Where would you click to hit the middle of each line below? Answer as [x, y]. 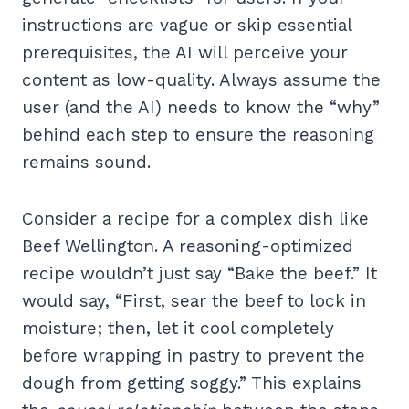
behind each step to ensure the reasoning [198, 135]
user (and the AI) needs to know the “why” [201, 108]
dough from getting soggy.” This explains [192, 383]
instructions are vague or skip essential [187, 26]
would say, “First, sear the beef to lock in [194, 301]
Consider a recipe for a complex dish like [195, 219]
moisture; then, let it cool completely [178, 329]
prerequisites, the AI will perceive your [185, 53]
